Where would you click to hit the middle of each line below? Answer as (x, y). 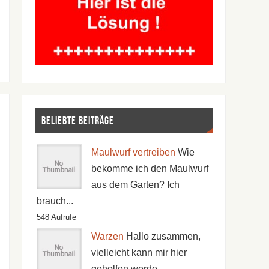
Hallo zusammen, (163, 236)
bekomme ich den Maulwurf (150, 168)
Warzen (107, 236)
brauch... (55, 201)
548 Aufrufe (56, 217)
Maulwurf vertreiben (133, 152)
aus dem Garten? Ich (135, 184)
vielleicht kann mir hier (139, 252)
